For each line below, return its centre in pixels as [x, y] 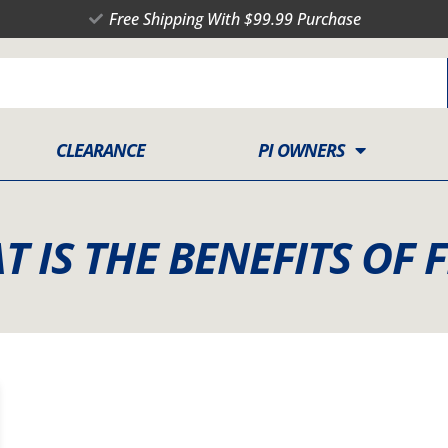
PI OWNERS [301, 149]
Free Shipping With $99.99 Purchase [235, 19]
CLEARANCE [100, 149]
